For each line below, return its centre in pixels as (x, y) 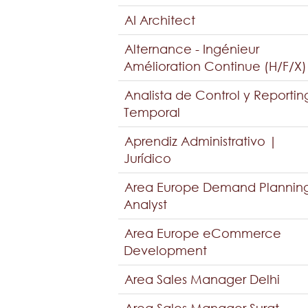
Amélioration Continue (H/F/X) (215, 66)
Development (165, 250)
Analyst (145, 204)
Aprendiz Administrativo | (201, 141)
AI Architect (160, 20)
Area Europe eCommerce (203, 233)
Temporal (152, 112)
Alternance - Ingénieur (192, 49)
